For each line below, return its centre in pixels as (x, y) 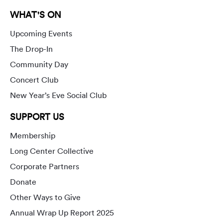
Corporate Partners (45, 167)
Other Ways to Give (45, 197)
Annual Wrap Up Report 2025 (62, 213)
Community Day (39, 64)
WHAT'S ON (36, 15)
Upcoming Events (41, 34)
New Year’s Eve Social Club (58, 95)
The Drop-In (31, 49)
